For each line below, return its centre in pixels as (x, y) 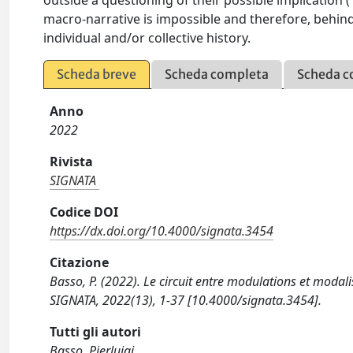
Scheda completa (217, 74)
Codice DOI (84, 212)
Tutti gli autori (96, 332)
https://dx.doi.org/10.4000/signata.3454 (162, 231)
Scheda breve (97, 74)
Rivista (72, 162)
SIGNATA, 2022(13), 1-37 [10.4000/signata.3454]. (186, 301)
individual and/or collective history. (147, 38)
